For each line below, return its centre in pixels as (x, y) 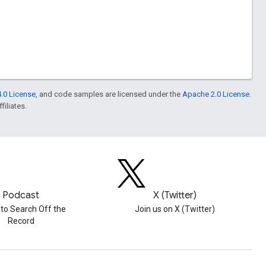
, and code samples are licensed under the (109, 94)
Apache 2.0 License (216, 94)
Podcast (21, 196)
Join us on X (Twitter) (175, 209)
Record (21, 221)
